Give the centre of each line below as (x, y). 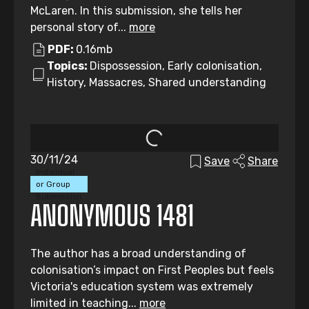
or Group (53, 184)
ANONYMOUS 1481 (112, 216)
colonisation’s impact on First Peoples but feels (152, 270)
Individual (55, 172)
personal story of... (78, 27)
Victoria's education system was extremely (142, 287)
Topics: (68, 66)
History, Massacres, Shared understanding (157, 82)
